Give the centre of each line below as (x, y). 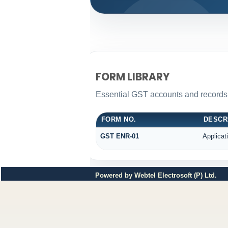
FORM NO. (119, 119)
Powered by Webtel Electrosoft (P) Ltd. (156, 175)
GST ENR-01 (119, 136)
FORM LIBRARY (133, 77)
